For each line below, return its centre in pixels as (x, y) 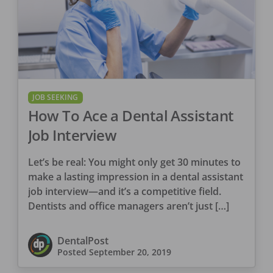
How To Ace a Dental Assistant (131, 116)
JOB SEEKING (55, 97)
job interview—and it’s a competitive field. (124, 192)
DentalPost (83, 241)
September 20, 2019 (130, 252)
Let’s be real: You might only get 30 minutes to (134, 162)
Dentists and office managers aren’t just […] (128, 206)
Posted (73, 252)
